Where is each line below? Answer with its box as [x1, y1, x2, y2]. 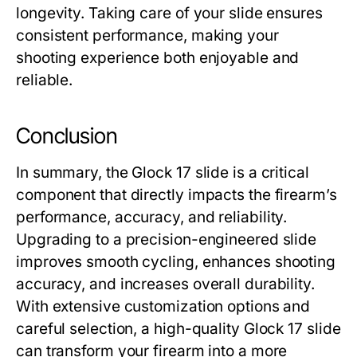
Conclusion [16, 123, 118, 150]
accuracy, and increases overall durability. [16, 275, 315, 294]
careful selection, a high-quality [16, 320, 244, 339]
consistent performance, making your [16, 26, 279, 45]
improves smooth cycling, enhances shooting [16, 253, 336, 272]
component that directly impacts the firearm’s [16, 186, 337, 205]
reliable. [16, 71, 73, 90]
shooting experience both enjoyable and [16, 49, 300, 68]
